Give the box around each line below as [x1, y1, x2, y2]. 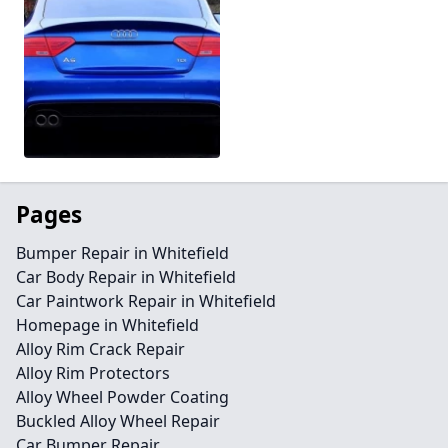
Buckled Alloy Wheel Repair [16, 410, 220, 433]
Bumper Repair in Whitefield [16, 242, 229, 265]
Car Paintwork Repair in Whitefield [16, 290, 276, 313]
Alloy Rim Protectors [16, 362, 170, 385]
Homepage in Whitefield [16, 314, 199, 337]
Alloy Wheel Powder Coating [16, 386, 229, 409]
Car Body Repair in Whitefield [16, 266, 236, 289]
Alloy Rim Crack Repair [16, 338, 185, 361]
